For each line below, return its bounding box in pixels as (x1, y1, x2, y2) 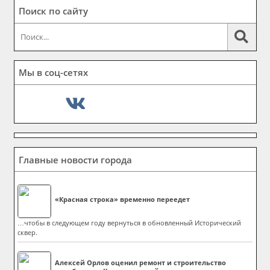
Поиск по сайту (19, 5, 88, 17)
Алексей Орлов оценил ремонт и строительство (55, 257, 227, 267)
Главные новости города (19, 153, 132, 166)
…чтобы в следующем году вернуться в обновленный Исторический (17, 218, 241, 227)
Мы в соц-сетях (19, 66, 88, 79)
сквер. (17, 228, 37, 237)
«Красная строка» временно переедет (55, 195, 190, 204)
